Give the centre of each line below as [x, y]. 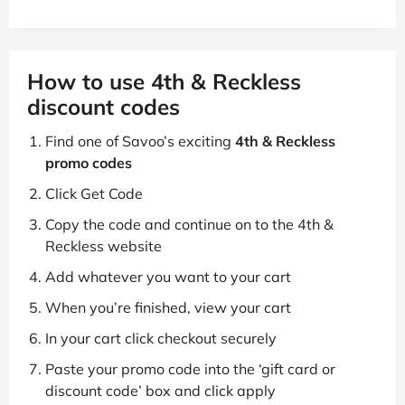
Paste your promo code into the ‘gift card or [190, 368]
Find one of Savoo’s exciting [140, 141]
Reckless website [104, 245]
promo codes [89, 162]
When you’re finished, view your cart [168, 307]
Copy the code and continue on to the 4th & [189, 224]
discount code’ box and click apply [160, 390]
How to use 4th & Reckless [164, 81]
